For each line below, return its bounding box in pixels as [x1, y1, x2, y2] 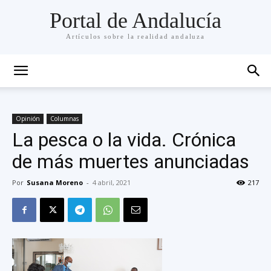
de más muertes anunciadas [12, 150, 249, 173]
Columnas [50, 114, 79, 123]
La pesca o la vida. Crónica [12, 128, 236, 151]
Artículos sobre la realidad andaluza [66, 33, 205, 41]
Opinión [16, 114, 40, 123]
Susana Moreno [27, 178, 83, 187]
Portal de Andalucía [50, 8, 221, 33]
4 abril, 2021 [93, 178, 131, 187]
